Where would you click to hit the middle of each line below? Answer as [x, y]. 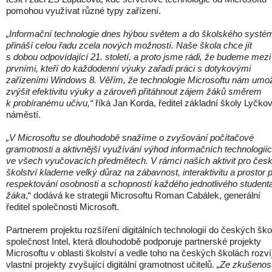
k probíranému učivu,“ [51, 103]
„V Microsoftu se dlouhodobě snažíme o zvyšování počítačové [130, 138]
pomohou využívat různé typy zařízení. [83, 11]
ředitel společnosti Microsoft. [63, 207]
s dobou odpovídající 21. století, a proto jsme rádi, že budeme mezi [138, 57]
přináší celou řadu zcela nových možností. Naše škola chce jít [129, 45]
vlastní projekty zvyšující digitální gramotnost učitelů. [110, 264]
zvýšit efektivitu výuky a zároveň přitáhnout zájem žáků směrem [134, 91]
